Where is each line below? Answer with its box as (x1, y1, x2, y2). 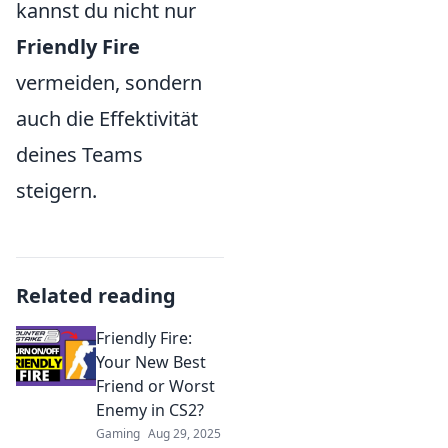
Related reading (16, 282, 176, 309)
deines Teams (16, 141, 143, 168)
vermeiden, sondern (16, 69, 202, 96)
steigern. (16, 177, 97, 204)
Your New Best (96, 351, 206, 373)
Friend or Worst (96, 375, 215, 397)
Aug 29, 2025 (148, 425, 221, 442)
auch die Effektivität (16, 105, 198, 132)
